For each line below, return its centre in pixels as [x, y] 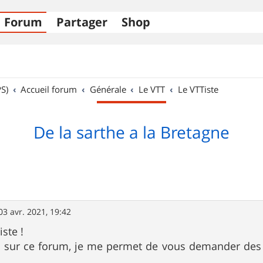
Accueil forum [49, 89]
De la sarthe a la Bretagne [131, 132]
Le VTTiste [198, 89]
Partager [82, 22]
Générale [108, 89]
